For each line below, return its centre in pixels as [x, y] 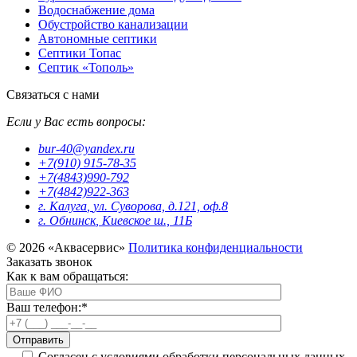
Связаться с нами [53, 94]
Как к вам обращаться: [67, 276]
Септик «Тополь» [86, 67]
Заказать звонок [49, 262]
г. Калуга [63, 206]
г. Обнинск [67, 220]
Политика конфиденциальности [216, 247]
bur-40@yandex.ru [86, 149]
